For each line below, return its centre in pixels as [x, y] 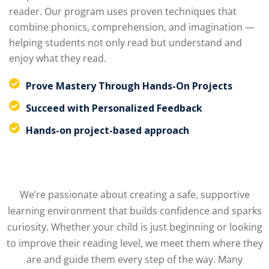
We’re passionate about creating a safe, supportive [134, 195]
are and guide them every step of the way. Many [134, 260]
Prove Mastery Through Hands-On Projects [129, 86]
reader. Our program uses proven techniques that [123, 12]
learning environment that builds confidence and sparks [134, 211]
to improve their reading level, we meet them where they [134, 243]
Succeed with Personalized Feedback [114, 108]
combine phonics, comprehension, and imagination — [132, 27]
